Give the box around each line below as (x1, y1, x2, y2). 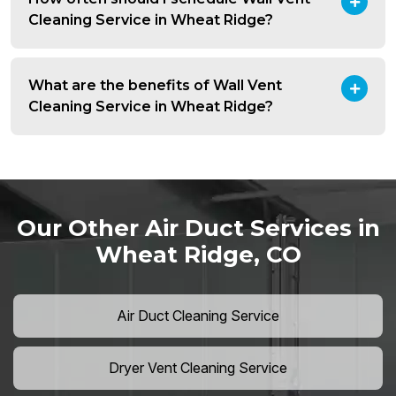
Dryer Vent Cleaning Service (109, 359, 287, 377)
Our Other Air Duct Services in (16, 214, 380, 243)
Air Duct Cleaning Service (117, 307, 279, 325)
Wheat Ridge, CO (95, 240, 301, 270)
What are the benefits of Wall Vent (28, 77, 282, 95)
